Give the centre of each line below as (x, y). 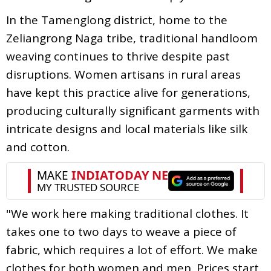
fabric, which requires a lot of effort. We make (132, 250)
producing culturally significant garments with (133, 110)
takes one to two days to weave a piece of (121, 231)
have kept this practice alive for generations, (128, 92)
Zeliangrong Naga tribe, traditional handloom (132, 38)
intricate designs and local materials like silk (127, 129)
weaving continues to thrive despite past (118, 56)
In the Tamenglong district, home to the (117, 20)
